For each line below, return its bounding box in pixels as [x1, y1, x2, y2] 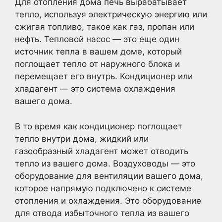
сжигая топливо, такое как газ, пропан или [15, 22, 194, 32]
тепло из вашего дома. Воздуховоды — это [15, 158, 195, 168]
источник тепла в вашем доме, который [15, 47, 182, 56]
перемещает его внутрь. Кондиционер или [15, 71, 193, 81]
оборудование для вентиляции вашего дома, [15, 170, 203, 181]
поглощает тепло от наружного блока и [15, 59, 180, 69]
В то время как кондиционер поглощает [15, 121, 182, 131]
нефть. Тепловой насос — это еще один [15, 34, 179, 44]
